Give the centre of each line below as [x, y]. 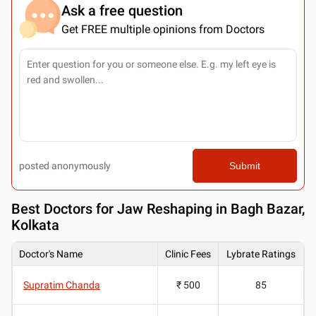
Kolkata [35, 225]
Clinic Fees [188, 254]
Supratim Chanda [62, 285]
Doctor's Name [51, 254]
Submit [244, 165]
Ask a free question [122, 10]
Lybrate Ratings [261, 254]
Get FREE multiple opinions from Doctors [163, 29]
